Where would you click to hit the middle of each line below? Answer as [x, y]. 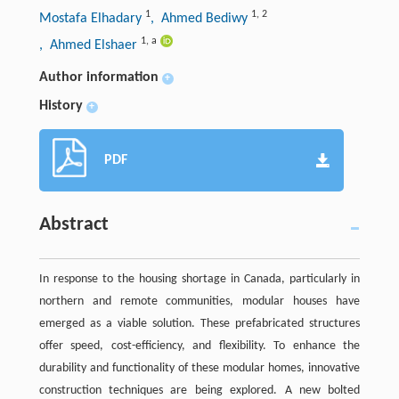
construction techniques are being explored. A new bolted [199, 390]
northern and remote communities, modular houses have [199, 301]
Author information [98, 77]
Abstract [73, 224]
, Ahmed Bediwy [200, 18]
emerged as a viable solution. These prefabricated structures [199, 323]
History [61, 106]
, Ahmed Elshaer [90, 45]
